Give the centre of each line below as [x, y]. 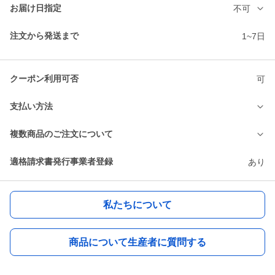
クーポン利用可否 [44, 79]
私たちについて [137, 204]
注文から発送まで [44, 36]
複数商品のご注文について [61, 134]
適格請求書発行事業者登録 [61, 162]
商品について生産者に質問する [137, 242]
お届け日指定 [36, 8]
